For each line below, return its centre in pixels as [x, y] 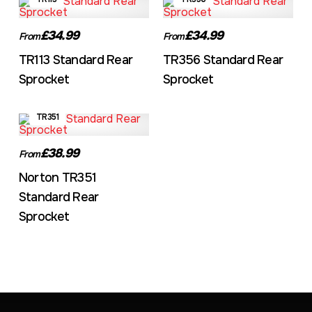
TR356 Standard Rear [223, 60]
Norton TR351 [57, 178]
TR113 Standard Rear [76, 60]
